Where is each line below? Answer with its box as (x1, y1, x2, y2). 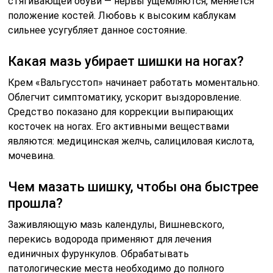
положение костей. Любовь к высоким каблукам (8, 10, 236, 22)
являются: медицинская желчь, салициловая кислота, (8, 135, 255, 147)
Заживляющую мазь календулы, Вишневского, (8, 219, 225, 231)
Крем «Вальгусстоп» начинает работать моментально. (8, 77, 260, 89)
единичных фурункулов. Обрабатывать (8, 248, 190, 260)
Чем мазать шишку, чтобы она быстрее (8, 179, 259, 195)
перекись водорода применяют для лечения (8, 233, 212, 246)
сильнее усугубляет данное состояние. (8, 24, 188, 37)
